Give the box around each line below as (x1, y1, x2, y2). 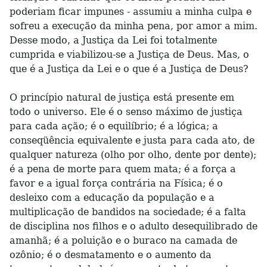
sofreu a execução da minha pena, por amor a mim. (10, 20, 257, 32)
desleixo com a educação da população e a (10, 192, 215, 203)
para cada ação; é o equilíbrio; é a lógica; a (10, 120, 218, 132)
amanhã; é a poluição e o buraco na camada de (10, 235, 237, 246)
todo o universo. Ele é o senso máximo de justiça (10, 106, 243, 117)
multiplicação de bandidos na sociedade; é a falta (10, 206, 246, 218)
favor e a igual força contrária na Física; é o (10, 178, 223, 189)
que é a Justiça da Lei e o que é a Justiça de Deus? (10, 63, 249, 74)
